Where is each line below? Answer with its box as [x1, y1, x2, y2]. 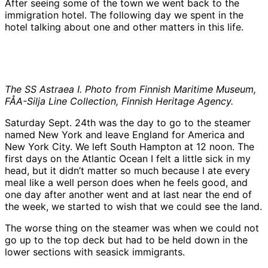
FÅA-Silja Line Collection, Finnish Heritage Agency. [5, 95, 233, 107]
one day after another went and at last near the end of [5, 188, 252, 200]
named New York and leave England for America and [5, 128, 245, 141]
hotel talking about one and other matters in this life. [5, 20, 243, 33]
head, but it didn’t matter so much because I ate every [5, 164, 250, 176]
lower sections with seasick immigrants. [5, 245, 185, 258]
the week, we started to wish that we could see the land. [5, 200, 262, 212]
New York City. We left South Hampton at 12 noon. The [5, 140, 254, 153]
